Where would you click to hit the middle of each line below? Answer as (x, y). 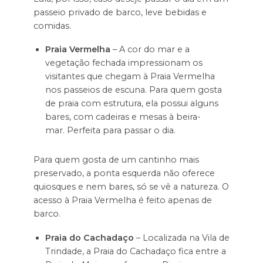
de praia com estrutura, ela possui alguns (131, 104)
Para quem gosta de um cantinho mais (116, 160)
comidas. (52, 26)
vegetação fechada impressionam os (124, 63)
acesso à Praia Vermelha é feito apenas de (122, 200)
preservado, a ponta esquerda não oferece (124, 173)
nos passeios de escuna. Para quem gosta (133, 90)
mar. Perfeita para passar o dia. (112, 131)
